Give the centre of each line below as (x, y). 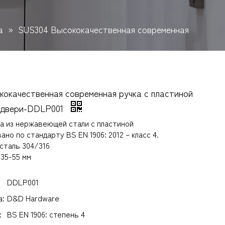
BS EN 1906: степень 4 (46, 214)
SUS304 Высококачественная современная (104, 29)
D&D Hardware (33, 198)
